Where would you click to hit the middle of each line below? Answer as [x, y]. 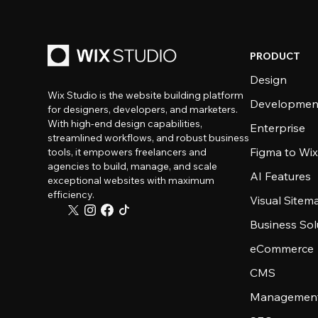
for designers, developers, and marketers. [143, 109]
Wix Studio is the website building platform [146, 95]
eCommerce [282, 248]
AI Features [281, 176]
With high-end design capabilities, [125, 124]
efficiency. [71, 194]
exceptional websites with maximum [131, 180]
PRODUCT [275, 56]
